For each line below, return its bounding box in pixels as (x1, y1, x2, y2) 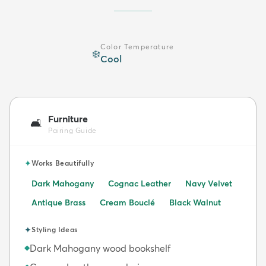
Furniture (48, 112, 88, 125)
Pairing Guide (48, 125, 97, 135)
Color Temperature (100, 42, 175, 51)
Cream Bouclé (100, 197, 155, 208)
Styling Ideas (31, 224, 78, 234)
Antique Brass (31, 197, 85, 208)
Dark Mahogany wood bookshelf (30, 242, 170, 254)
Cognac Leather (108, 178, 171, 189)
